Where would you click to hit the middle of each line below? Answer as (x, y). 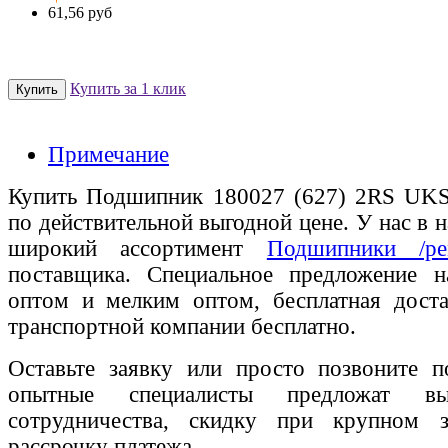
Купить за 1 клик (128, 88)
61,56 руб (80, 12)
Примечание (108, 154)
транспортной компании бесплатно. (182, 326)
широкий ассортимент (137, 248)
